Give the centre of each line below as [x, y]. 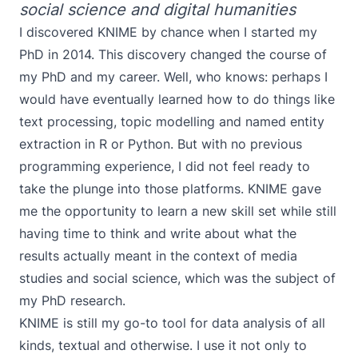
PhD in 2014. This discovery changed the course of [173, 54]
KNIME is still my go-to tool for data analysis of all [172, 323]
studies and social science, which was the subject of [177, 278]
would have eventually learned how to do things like [177, 99]
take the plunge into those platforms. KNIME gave [170, 189]
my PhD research [71, 300]
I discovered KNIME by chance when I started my [168, 32]
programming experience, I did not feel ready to [165, 166]
